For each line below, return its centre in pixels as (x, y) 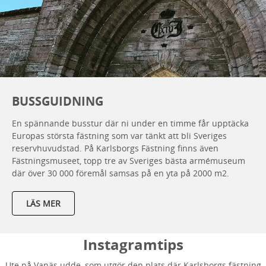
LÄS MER (43, 203)
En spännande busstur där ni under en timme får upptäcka (130, 123)
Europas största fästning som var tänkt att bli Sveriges (119, 135)
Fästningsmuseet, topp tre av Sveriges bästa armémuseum (129, 160)
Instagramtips (133, 244)
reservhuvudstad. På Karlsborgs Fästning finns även (115, 148)
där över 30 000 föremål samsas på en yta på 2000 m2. (121, 173)
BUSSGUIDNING (58, 101)
